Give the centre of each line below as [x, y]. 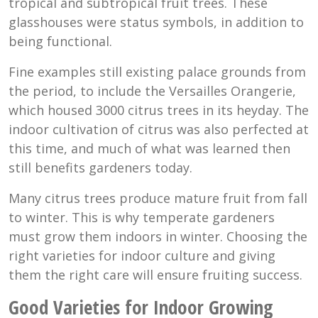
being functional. [60, 41]
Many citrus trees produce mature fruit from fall [158, 198]
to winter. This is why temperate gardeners [142, 217]
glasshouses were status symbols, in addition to [156, 22]
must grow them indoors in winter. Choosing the [158, 236]
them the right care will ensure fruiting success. [155, 274]
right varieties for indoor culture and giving [142, 255]
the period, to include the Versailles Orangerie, [152, 91]
